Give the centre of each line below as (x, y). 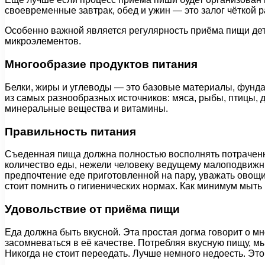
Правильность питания (70, 131)
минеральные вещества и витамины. (86, 108)
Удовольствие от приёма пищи (92, 209)
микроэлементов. (43, 41)
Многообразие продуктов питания (101, 64)
